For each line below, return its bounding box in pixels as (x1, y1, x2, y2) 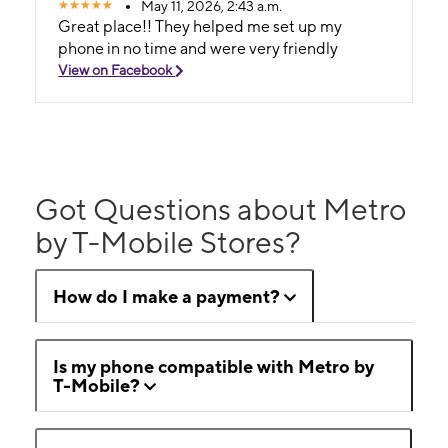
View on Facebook (58, 61, 176, 78)
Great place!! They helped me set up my (58, 16, 343, 36)
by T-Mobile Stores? (35, 224, 301, 261)
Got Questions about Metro (35, 191, 406, 228)
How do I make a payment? (53, 286, 280, 308)
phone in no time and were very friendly (58, 38, 339, 58)
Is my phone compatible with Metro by (53, 356, 374, 378)
